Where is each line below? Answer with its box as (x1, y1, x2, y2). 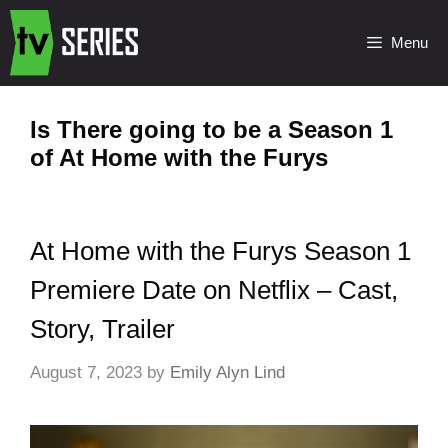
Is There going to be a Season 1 (30, 116, 393, 143)
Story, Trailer (30, 314, 175, 344)
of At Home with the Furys (30, 144, 328, 171)
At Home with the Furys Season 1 (30, 236, 411, 266)
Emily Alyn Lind (170, 362, 285, 382)
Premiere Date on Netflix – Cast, (30, 275, 398, 305)
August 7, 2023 (30, 362, 142, 382)
